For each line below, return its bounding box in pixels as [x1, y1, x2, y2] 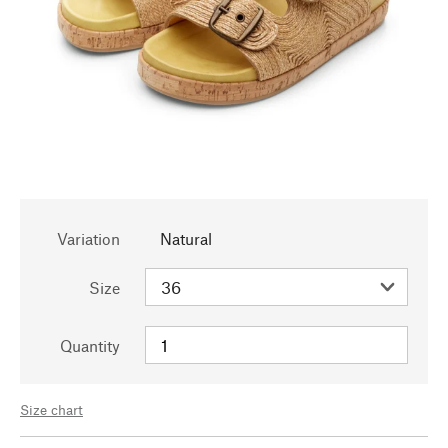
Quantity [60, 336, 120, 355]
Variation [57, 229, 120, 248]
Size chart [20, 401, 83, 418]
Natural [160, 229, 212, 248]
